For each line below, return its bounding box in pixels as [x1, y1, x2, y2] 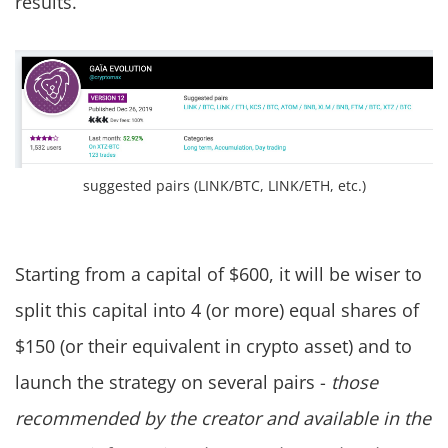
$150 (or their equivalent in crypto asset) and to [15, 334, 412, 359]
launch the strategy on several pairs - [15, 370, 331, 395]
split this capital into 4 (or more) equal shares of [15, 298, 419, 323]
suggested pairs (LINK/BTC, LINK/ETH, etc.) [82, 176, 366, 196]
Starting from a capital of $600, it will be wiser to [15, 262, 422, 287]
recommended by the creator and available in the [15, 406, 431, 431]
